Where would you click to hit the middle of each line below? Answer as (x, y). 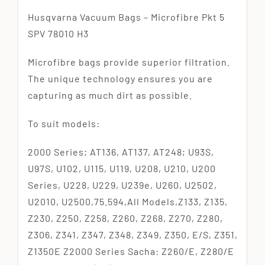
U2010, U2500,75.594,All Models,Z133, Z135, (127, 201)
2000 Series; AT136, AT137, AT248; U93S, (121, 151)
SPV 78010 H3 (58, 33)
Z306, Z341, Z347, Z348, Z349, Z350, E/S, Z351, (132, 234)
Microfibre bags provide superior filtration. (129, 62)
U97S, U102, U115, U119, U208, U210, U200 (122, 168)
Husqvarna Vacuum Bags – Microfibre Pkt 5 (126, 17)
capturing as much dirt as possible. (110, 95)
